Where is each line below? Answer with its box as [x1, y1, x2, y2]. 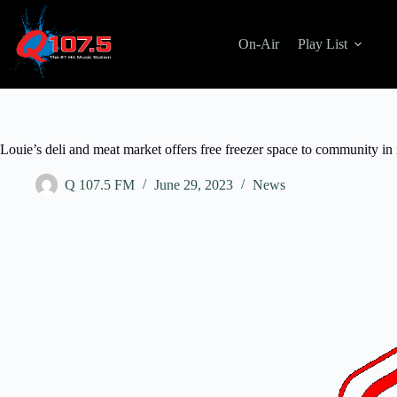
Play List [297, 36, 347, 51]
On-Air [237, 36, 279, 51]
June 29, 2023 [154, 177, 233, 193]
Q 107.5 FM [65, 177, 135, 193]
